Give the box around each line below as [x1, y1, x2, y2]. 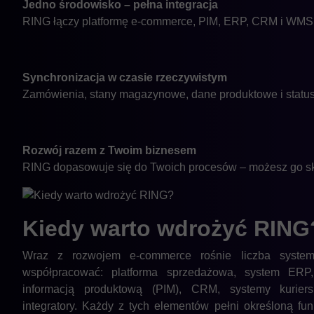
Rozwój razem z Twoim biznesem [22, 144, 196, 156]
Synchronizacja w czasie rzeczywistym [22, 71, 227, 83]
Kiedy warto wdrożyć [22, 216, 254, 242]
